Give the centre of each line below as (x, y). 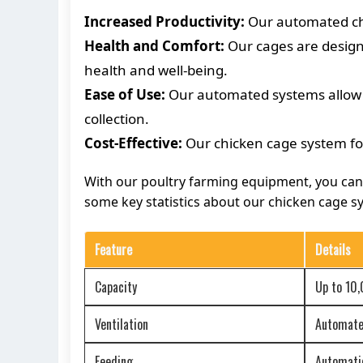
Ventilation (122, 324)
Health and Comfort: (154, 45)
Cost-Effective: (133, 143)
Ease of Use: (125, 94)
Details (333, 249)
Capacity (116, 286)
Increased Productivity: (164, 21)
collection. (117, 118)
